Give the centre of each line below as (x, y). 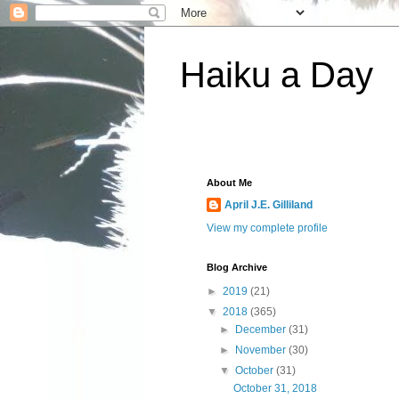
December (262, 330)
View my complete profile (267, 228)
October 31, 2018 (275, 388)
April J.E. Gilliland (269, 205)
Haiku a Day (277, 75)
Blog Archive (237, 267)
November (262, 350)
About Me (229, 183)
